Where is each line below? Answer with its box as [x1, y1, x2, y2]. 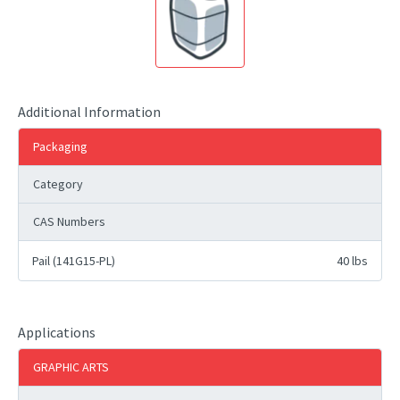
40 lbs [337, 253, 368, 269]
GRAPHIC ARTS [33, 359, 109, 375]
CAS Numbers [33, 213, 105, 229]
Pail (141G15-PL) [32, 253, 115, 269]
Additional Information [18, 103, 161, 121]
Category [33, 176, 83, 192]
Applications [18, 323, 96, 341]
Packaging [33, 138, 87, 154]
